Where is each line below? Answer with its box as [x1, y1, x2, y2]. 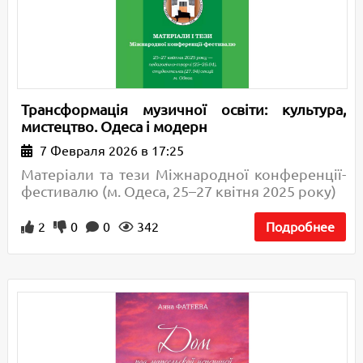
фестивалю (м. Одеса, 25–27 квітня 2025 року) [20, 182, 336, 199]
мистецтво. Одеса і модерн [20, 117, 207, 135]
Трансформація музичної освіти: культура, [20, 100, 347, 117]
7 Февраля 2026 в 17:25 [36, 143, 184, 158]
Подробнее [266, 219, 335, 234]
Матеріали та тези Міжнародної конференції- [20, 165, 347, 182]
